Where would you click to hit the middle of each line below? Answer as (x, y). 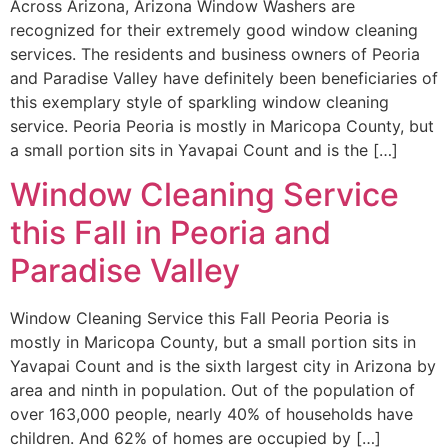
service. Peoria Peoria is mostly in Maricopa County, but (222, 125)
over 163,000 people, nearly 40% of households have (211, 413)
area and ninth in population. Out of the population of (212, 389)
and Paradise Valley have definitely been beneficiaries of (224, 77)
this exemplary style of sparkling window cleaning (199, 101)
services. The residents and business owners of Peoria (215, 53)
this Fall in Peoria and (170, 232)
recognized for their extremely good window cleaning (214, 29)
